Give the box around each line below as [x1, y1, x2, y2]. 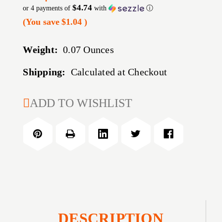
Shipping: [23, 66, 66, 78]
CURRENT [23, 93, 70, 105]
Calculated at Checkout [70, 66, 167, 78]
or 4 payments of [23, 4, 73, 12]
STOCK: [23, 108, 61, 119]
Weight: [23, 44, 58, 55]
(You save [23, 17, 60, 27]
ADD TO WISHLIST [30, 97, 133, 110]
